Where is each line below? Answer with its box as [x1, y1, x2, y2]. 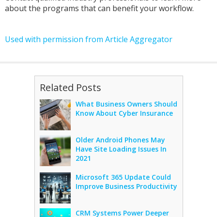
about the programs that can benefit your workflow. [5, 3, 196, 14]
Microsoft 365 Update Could [75, 172, 171, 182]
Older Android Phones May [75, 135, 165, 144]
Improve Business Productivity [75, 182, 177, 191]
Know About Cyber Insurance [75, 108, 173, 118]
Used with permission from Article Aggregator [5, 34, 172, 45]
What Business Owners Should [75, 99, 177, 108]
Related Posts [39, 81, 101, 94]
